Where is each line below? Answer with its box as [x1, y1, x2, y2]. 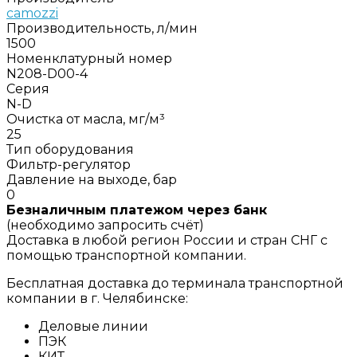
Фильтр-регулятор [6, 156, 131, 172]
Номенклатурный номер [6, 50, 172, 66]
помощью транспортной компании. [6, 247, 246, 263]
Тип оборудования [6, 141, 134, 157]
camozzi [6, 5, 58, 21]
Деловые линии [38, 318, 148, 334]
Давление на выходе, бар [6, 171, 177, 187]
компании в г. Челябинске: [6, 290, 188, 306]
